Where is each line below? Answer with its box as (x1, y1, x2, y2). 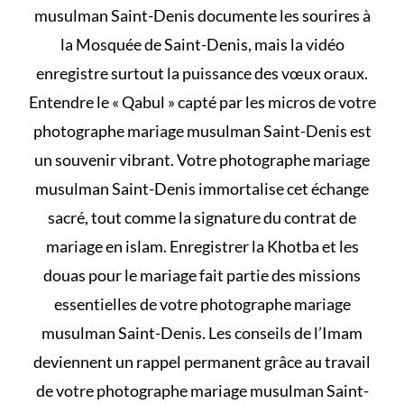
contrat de (284, 207, 356, 227)
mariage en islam (45, 235, 163, 256)
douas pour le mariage (43, 264, 197, 285)
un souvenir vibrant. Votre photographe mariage (34, 149, 370, 170)
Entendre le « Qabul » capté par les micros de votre (28, 91, 376, 112)
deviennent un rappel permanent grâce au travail (33, 351, 371, 372)
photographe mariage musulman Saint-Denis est (32, 120, 372, 141)
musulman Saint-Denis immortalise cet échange (35, 178, 369, 198)
